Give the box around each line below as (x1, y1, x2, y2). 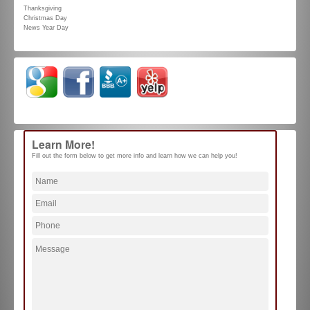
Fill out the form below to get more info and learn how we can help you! (31, 152, 237, 160)
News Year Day (23, 24, 69, 31)
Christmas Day (23, 14, 67, 21)
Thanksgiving (23, 4, 62, 12)
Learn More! (31, 136, 95, 153)
